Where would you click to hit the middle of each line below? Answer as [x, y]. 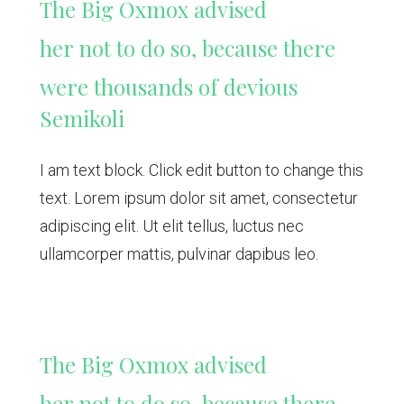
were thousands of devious [168, 87]
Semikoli [82, 119]
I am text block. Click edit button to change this [201, 170]
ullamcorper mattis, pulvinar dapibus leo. [179, 254]
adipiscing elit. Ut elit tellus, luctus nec [171, 226]
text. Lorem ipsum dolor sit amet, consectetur [198, 198]
